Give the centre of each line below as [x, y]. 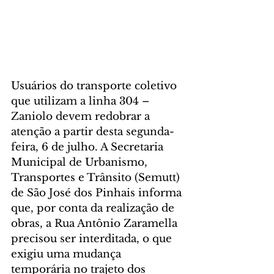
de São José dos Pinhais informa [98, 193]
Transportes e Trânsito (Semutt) [97, 177]
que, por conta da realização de [94, 208]
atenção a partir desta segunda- [93, 131]
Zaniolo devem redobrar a [82, 116]
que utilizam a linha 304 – [82, 101]
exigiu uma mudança [68, 254]
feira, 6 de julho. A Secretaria [89, 147]
